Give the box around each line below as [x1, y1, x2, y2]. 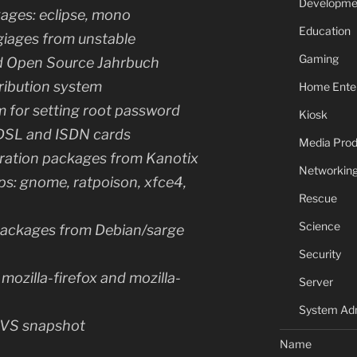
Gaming [298, 52, 339, 65]
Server [298, 275, 333, 288]
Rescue [298, 191, 337, 205]
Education [298, 24, 351, 37]
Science [298, 219, 340, 233]
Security [298, 247, 341, 261]
